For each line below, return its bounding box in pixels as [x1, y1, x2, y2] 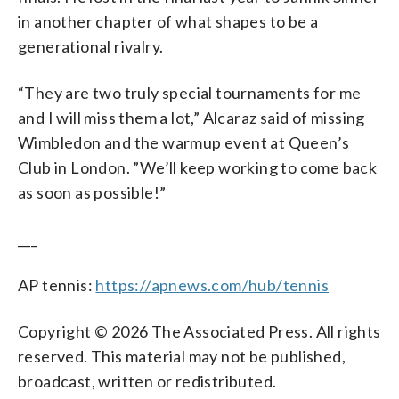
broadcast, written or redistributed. [18, 370, 277, 391]
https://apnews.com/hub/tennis [95, 274, 330, 295]
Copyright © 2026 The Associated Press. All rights [18, 321, 381, 341]
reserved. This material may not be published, [18, 346, 346, 366]
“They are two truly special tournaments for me [18, 82, 362, 102]
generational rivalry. [18, 36, 164, 56]
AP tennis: [18, 274, 96, 295]
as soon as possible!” [18, 182, 167, 202]
